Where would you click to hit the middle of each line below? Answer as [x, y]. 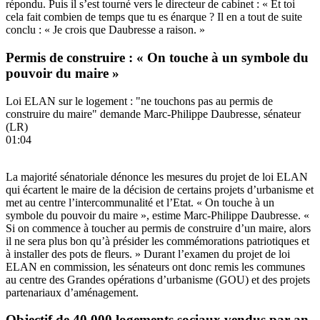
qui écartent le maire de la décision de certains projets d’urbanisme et [160, 189]
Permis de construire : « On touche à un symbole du [157, 57]
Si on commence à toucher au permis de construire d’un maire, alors [158, 228]
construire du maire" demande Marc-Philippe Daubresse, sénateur [153, 114]
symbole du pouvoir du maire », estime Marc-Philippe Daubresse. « [157, 215]
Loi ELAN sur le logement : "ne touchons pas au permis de [139, 101]
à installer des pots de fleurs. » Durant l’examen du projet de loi [148, 254]
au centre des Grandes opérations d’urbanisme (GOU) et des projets [158, 279]
